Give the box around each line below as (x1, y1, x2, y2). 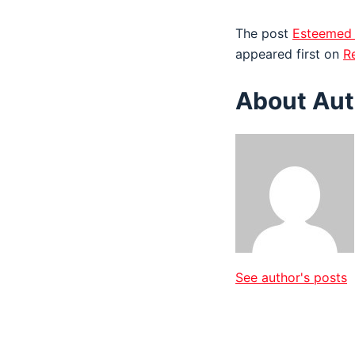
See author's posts (235, 269, 347, 285)
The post (235, 25, 292, 41)
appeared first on (235, 46, 343, 62)
